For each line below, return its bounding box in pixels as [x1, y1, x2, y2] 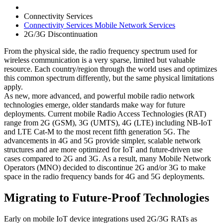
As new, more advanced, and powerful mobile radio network [4, 92, 195, 100]
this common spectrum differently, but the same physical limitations [4, 74, 214, 82]
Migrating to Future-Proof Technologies [4, 191, 209, 204]
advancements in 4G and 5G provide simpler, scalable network [4, 136, 201, 145]
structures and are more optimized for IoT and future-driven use [4, 145, 203, 154]
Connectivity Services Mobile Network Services [24, 21, 175, 29]
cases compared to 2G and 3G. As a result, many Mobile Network [4, 154, 211, 163]
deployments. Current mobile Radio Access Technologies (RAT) [4, 110, 206, 118]
